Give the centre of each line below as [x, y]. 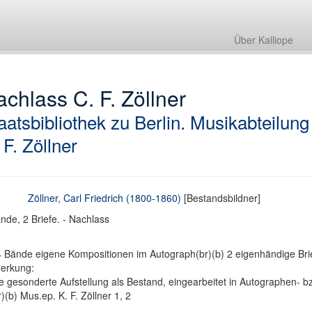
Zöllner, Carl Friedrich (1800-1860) [105, 198]
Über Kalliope [264, 40]
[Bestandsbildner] [221, 198]
